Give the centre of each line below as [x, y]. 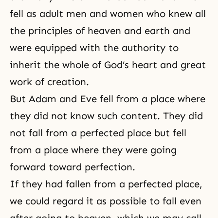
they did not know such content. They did [106, 116]
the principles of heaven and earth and [100, 30]
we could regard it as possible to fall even [106, 201]
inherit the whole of [57, 64]
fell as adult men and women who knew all [108, 13]
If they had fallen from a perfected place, [106, 184]
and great [182, 64]
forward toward [47, 167]
